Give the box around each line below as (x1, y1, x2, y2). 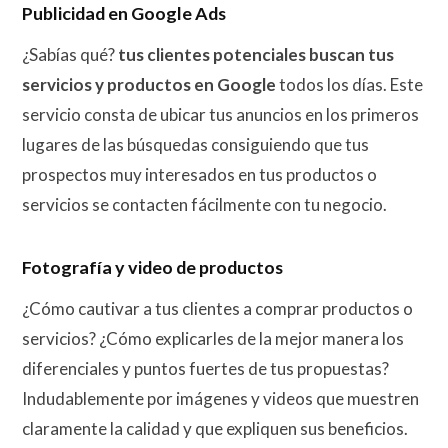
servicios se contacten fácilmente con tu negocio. (22, 193, 387, 215)
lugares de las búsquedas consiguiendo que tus (22, 133, 369, 155)
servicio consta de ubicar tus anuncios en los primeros (22, 103, 419, 125)
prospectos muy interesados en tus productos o (22, 163, 377, 185)
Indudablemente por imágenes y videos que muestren (22, 387, 419, 409)
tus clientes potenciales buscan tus (118, 43, 394, 65)
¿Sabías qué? (22, 43, 118, 65)
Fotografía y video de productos (22, 256, 283, 279)
